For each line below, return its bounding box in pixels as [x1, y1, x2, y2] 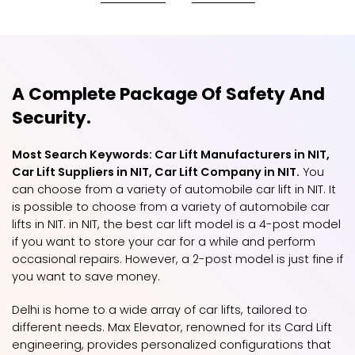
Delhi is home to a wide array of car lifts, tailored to [12, 302, 307, 318]
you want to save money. [12, 269, 160, 284]
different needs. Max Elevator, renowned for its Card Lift [12, 319, 332, 335]
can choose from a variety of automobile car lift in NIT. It [12, 181, 336, 197]
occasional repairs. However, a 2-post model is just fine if [12, 251, 343, 267]
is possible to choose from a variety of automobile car [12, 199, 330, 215]
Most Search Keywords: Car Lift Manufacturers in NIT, [12, 147, 330, 162]
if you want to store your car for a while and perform [12, 234, 315, 250]
